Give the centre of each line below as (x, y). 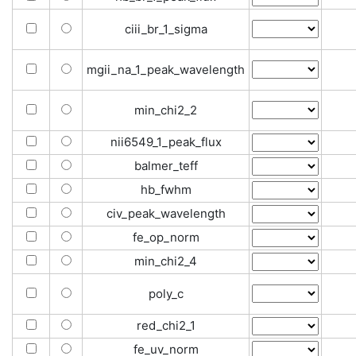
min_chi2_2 (166, 110)
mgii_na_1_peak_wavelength (166, 70)
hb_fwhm (166, 190)
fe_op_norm (166, 237)
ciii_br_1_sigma (166, 29)
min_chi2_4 (166, 261)
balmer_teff (166, 166)
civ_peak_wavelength (166, 213)
